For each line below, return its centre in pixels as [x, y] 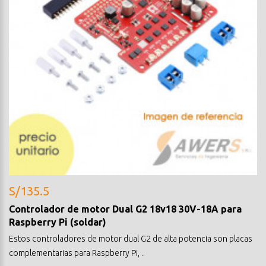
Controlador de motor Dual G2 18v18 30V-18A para [125, 209]
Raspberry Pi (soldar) [58, 222]
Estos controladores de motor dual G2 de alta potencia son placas [131, 238]
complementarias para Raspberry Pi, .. [77, 253]
